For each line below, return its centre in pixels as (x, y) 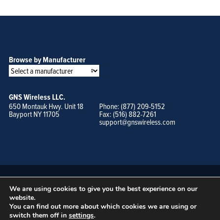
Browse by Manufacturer (47, 59)
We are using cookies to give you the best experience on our (103, 189)
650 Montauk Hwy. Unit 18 (46, 106)
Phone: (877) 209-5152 (132, 106)
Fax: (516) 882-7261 (127, 114)
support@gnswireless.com (137, 122)
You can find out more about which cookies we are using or (103, 206)
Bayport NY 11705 (34, 114)
